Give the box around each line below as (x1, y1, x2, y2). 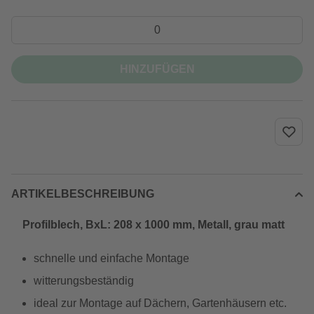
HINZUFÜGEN (119, 63, 195, 75)
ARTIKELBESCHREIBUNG (11, 188, 154, 200)
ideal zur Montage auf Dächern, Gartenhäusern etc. (34, 297, 287, 309)
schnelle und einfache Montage (34, 252, 189, 264)
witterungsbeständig (34, 275, 134, 287)
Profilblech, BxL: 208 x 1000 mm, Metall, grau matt (22, 219, 285, 231)
